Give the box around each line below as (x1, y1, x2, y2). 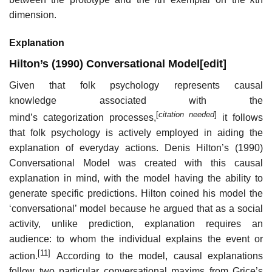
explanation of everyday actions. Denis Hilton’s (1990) (9, 143, 263, 154)
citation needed (158, 109, 215, 119)
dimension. (9, 9, 56, 20)
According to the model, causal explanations (50, 251, 263, 262)
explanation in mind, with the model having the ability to (9, 173, 263, 184)
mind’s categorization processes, (9, 112, 156, 123)
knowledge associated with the (9, 95, 263, 106)
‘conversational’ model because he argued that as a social (9, 203, 263, 214)
